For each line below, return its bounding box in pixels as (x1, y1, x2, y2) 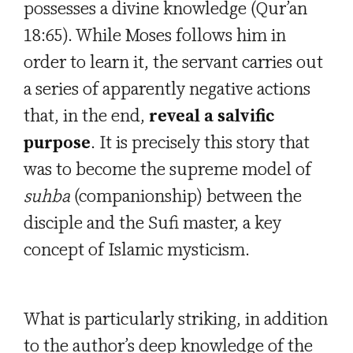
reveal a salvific (149, 103, 274, 128)
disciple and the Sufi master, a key (24, 210, 281, 235)
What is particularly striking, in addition (24, 307, 328, 331)
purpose (24, 130, 91, 154)
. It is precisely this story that (91, 130, 310, 154)
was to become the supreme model (24, 157, 292, 181)
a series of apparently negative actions (24, 76, 310, 101)
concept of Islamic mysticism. (24, 237, 250, 262)
